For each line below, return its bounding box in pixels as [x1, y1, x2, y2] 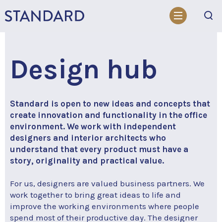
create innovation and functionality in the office [10, 110, 207, 120]
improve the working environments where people [10, 201, 199, 211]
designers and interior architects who [10, 133, 166, 143]
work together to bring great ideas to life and [10, 190, 181, 200]
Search [15, 26, 39, 36]
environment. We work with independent [10, 121, 176, 131]
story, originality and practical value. [10, 156, 164, 166]
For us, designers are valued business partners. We [10, 178, 205, 188]
